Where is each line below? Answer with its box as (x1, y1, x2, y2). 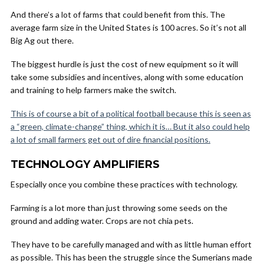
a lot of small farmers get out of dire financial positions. (11, 134, 210, 144)
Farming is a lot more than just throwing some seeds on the (11, 203, 227, 213)
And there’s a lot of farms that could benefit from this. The (11, 9, 225, 19)
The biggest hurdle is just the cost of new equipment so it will (11, 59, 238, 69)
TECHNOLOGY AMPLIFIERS (11, 158, 160, 171)
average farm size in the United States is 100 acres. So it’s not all (11, 22, 246, 32)
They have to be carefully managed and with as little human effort (11, 239, 252, 249)
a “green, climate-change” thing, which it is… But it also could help (11, 121, 250, 131)
